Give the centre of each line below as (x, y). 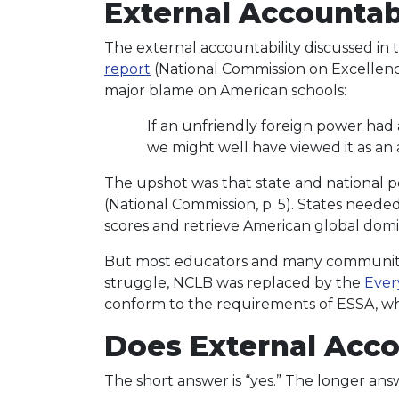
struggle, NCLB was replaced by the (234, 283)
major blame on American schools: (225, 90)
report (127, 69)
